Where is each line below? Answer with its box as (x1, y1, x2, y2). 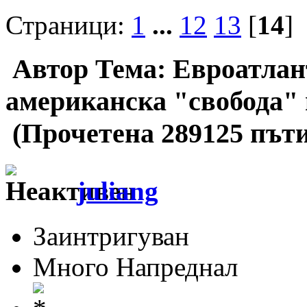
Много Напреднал (33, 251, 238, 282)
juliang (77, 175, 158, 206)
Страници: (5, 10, 132, 40)
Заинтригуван (33, 221, 189, 251)
